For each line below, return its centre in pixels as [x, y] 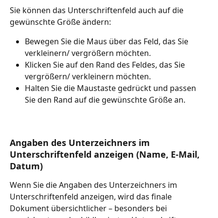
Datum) [26, 166]
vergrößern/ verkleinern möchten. [88, 76]
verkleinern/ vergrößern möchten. [88, 53]
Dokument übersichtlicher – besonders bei [89, 209]
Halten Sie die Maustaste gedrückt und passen [111, 88]
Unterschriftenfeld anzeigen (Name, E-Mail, [106, 154]
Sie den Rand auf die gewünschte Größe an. [106, 100]
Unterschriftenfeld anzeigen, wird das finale [92, 197]
